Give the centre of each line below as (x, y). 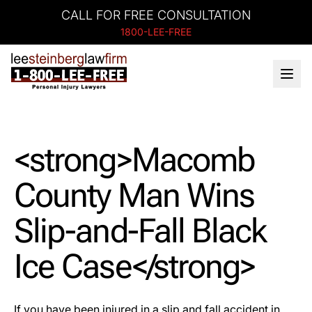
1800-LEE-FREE (156, 32)
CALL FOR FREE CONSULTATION (156, 15)
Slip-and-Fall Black (140, 231)
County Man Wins (134, 195)
